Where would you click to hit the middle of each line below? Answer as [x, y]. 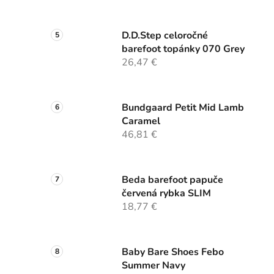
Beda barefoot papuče [172, 180]
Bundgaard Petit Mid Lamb [183, 108]
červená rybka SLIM [166, 194]
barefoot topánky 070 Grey [183, 49]
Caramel [141, 121]
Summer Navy [154, 266]
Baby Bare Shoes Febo [173, 252]
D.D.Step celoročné [165, 36]
